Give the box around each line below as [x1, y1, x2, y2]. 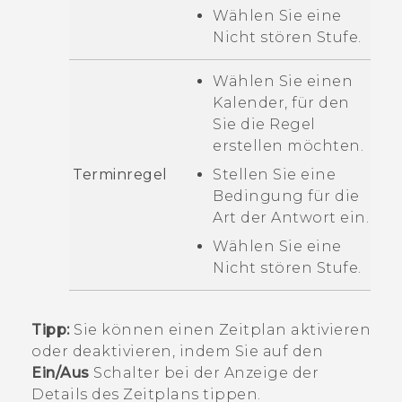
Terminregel [73, 165, 168, 183]
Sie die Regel [213, 115, 316, 133]
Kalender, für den [213, 93, 350, 111]
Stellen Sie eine [213, 165, 336, 183]
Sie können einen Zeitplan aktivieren [69, 320, 371, 338]
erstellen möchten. [213, 136, 363, 154]
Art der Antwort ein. [213, 208, 369, 226]
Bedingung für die [213, 187, 360, 205]
